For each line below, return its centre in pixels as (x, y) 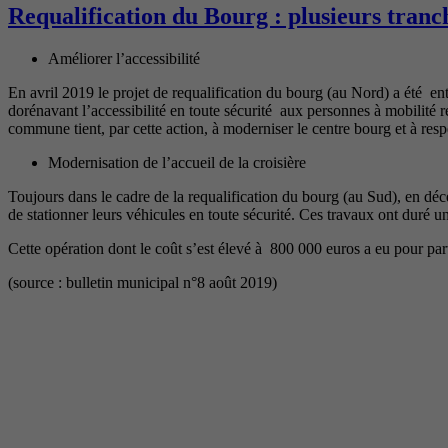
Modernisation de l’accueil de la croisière (177, 162)
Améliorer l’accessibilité (124, 58)
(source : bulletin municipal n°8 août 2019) (142, 282)
